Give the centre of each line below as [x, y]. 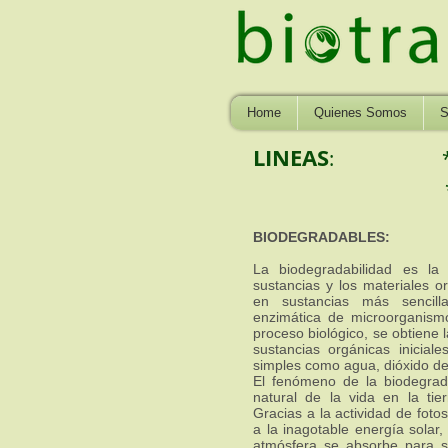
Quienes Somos [360, 112]
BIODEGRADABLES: [321, 237]
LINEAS [291, 157]
